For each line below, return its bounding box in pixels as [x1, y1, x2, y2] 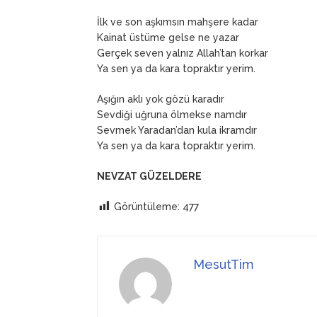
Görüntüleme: [114, 200, 180, 212]
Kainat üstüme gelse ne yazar [97, 31, 239, 43]
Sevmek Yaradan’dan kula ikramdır [97, 124, 257, 136]
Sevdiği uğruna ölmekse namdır [97, 108, 247, 120]
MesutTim [193, 257, 254, 272]
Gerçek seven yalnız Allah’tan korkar [97, 47, 268, 59]
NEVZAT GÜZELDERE [97, 170, 202, 182]
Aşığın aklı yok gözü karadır [97, 93, 224, 105]
